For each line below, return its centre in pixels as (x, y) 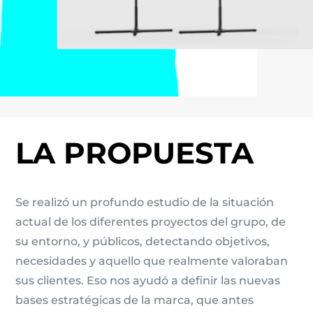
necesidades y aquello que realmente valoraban (152, 261)
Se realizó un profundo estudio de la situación (145, 202)
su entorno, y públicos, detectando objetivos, (143, 241)
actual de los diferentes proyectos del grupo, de (151, 221)
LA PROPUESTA (135, 153)
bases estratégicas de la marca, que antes (135, 300)
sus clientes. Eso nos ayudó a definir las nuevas (148, 280)
